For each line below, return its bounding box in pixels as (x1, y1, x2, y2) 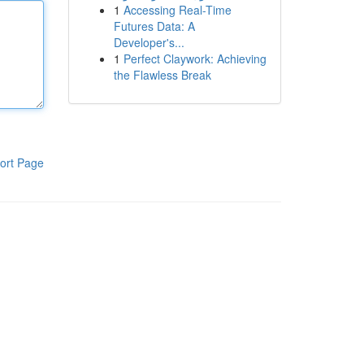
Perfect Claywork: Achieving (123, 50, 266, 67)
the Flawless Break (113, 67, 211, 83)
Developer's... (113, 34, 184, 50)
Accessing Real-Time (123, 2, 232, 18)
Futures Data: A (113, 18, 195, 34)
